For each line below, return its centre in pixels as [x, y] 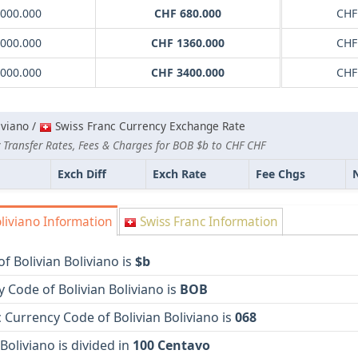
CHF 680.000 [188, 14]
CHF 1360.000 [188, 43]
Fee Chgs [280, 174]
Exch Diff [82, 174]
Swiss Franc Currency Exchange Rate [149, 126]
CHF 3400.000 [188, 73]
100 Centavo [171, 346]
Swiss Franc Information [207, 222]
